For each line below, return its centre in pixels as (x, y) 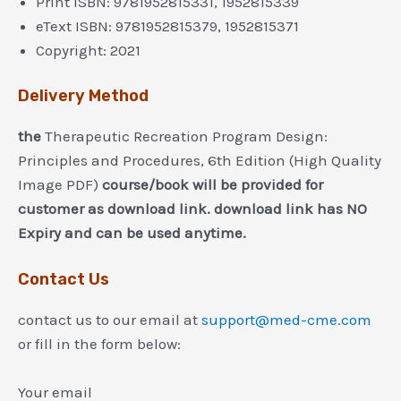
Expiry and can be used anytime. (132, 232)
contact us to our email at (110, 319)
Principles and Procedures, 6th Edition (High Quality (200, 160)
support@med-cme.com (286, 319)
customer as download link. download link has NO (192, 208)
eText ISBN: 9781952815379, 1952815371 (167, 26)
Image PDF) (60, 184)
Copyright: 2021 (88, 51)
